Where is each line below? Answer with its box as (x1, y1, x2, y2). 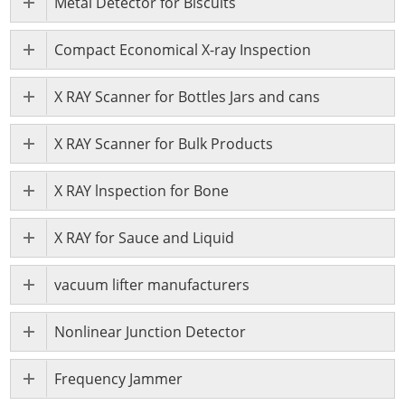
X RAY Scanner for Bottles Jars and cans (54, 87, 321, 108)
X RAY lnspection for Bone (54, 181, 230, 202)
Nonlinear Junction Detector (54, 322, 247, 343)
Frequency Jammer (54, 369, 184, 390)
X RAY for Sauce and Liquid (54, 228, 235, 249)
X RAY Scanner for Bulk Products (54, 134, 274, 155)
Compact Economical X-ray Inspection (54, 40, 312, 61)
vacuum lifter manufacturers (54, 275, 250, 296)
